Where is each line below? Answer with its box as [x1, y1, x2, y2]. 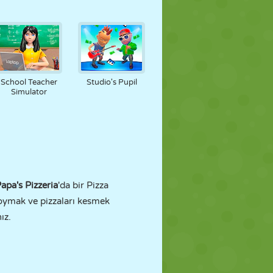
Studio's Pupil [86, 77, 137, 87]
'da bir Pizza [58, 180, 108, 191]
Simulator [10, 87, 47, 97]
